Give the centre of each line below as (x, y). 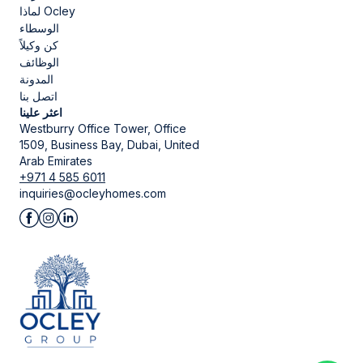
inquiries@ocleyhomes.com (93, 194)
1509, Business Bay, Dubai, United (109, 145)
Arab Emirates (56, 161)
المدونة (36, 79)
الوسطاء (39, 28)
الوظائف (39, 62)
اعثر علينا (41, 113)
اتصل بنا (38, 96)
